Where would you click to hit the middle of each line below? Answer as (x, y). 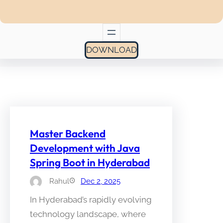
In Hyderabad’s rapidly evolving (91, 199)
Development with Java (85, 148)
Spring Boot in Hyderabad (90, 162)
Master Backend (68, 133)
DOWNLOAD (111, 50)
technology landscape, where (88, 214)
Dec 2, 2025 (101, 181)
